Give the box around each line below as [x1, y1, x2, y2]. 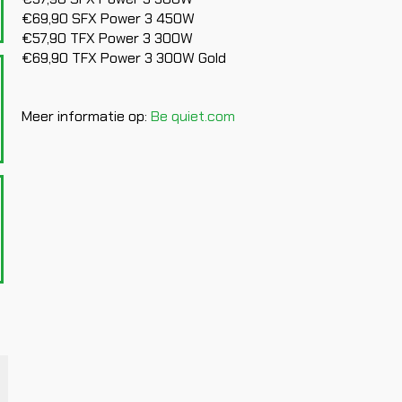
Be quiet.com [151, 106, 235, 126]
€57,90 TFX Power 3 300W [22, 28, 193, 48]
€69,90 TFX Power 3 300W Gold [22, 48, 226, 67]
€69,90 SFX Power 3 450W [22, 8, 195, 28]
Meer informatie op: [22, 106, 151, 126]
